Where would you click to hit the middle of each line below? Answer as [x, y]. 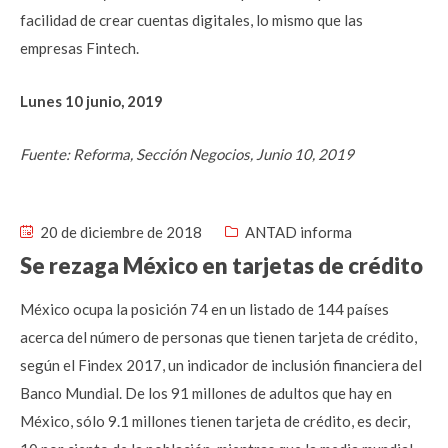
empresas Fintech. [79, 48]
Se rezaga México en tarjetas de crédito [221, 265]
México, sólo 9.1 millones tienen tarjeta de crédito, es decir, [215, 421]
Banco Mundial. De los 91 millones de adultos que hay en [206, 393]
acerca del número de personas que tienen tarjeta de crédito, [218, 337]
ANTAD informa [298, 232]
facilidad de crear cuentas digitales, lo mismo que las [191, 20]
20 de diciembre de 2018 [119, 232]
